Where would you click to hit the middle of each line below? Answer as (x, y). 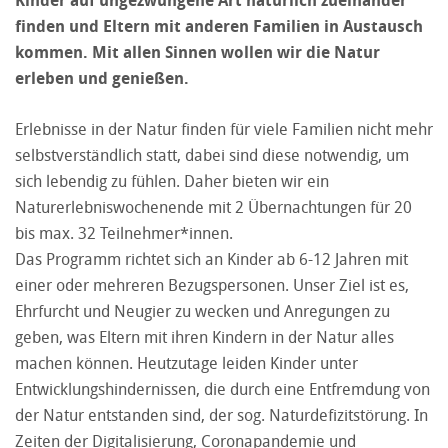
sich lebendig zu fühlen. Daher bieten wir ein (172, 180)
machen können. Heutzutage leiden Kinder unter (186, 362)
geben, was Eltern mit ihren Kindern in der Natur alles (204, 336)
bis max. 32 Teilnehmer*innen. (124, 232)
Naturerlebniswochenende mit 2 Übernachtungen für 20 (213, 206)
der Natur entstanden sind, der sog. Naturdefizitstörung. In (221, 414)
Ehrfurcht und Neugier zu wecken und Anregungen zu (202, 310)
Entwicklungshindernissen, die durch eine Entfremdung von (222, 388)
